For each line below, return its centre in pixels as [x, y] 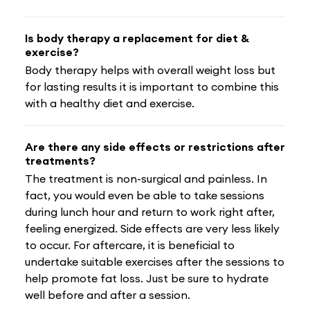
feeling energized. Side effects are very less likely [152, 228]
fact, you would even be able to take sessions [145, 195]
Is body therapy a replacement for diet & [137, 38]
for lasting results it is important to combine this [152, 86]
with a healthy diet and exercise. [110, 103]
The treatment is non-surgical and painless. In [146, 178]
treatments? [60, 160]
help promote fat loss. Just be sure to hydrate [147, 278]
